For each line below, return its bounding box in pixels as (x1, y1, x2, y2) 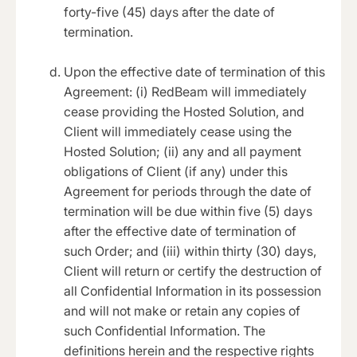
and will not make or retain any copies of (64, 302, 300, 319)
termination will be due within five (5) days (64, 202, 312, 219)
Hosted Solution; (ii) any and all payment (64, 143, 301, 159)
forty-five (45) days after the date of (64, 3, 275, 20)
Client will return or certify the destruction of (64, 262, 322, 279)
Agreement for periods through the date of (64, 182, 312, 199)
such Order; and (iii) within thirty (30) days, (64, 242, 316, 259)
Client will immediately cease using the (64, 123, 292, 139)
